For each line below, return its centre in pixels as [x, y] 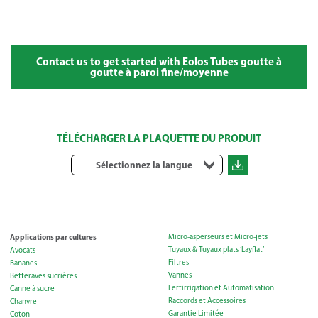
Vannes [180, 275]
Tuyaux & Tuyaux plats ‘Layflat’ [216, 249]
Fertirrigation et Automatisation [221, 287]
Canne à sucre [32, 288]
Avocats [23, 250]
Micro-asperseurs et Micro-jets [218, 236]
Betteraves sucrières [43, 275]
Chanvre [23, 301]
